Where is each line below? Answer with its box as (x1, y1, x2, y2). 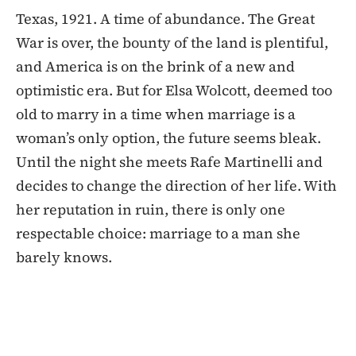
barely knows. (16, 246, 112, 267)
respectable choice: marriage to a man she (16, 222, 300, 243)
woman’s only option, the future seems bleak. (16, 127, 321, 148)
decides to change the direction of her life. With (16, 175, 337, 195)
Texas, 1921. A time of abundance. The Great (16, 8, 315, 29)
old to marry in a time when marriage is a (16, 103, 296, 124)
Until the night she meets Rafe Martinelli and (16, 151, 323, 172)
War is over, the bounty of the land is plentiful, (16, 32, 328, 52)
